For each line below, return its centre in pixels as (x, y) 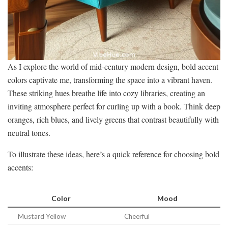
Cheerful (137, 217)
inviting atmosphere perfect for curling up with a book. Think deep (114, 106)
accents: (20, 167)
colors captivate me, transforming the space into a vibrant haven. (110, 80)
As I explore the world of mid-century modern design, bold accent (113, 67)
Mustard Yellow (42, 217)
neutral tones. (29, 133)
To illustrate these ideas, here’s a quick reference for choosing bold (113, 154)
